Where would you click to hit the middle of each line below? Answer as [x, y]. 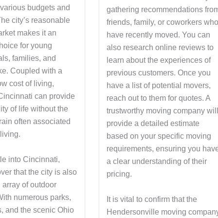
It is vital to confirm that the [152, 199]
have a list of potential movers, [159, 86]
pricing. [119, 174]
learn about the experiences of [159, 60]
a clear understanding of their [157, 162]
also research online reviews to [160, 48]
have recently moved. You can [159, 35]
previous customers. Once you [159, 73]
